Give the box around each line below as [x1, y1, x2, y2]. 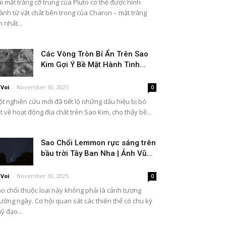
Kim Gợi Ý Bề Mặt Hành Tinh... [41, 60, 146, 69]
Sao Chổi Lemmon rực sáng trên [41, 138, 156, 147]
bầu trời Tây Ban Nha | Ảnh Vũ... [41, 149, 152, 158]
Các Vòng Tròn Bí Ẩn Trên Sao [41, 49, 148, 59]
